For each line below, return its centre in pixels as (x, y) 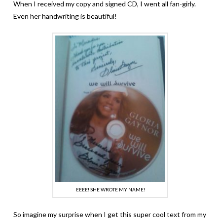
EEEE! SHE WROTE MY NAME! (110, 190)
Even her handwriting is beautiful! (65, 16)
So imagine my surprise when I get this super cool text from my (110, 215)
